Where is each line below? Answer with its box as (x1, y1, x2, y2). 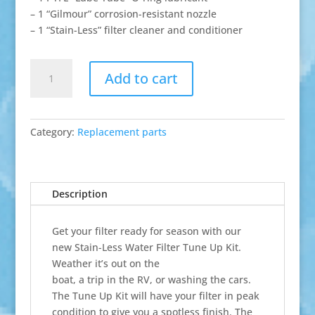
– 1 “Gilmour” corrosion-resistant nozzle (30, 7, 217, 21)
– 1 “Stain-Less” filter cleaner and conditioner (30, 23, 243, 37)
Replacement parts (77, 125, 167, 139)
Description (51, 187, 108, 201)
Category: (30, 125, 77, 139)
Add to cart (104, 68, 178, 88)
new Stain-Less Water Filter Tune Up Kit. (51, 240, 241, 255)
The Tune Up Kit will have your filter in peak (51, 289, 259, 303)
